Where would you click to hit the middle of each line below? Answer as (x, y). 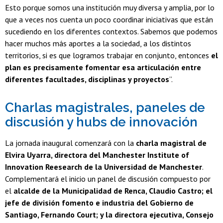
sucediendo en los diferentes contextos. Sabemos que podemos (111, 31)
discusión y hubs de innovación (101, 122)
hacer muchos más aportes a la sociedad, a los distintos (98, 43)
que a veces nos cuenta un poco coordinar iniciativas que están (109, 19)
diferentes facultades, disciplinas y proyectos (87, 79)
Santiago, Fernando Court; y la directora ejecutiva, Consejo (109, 214)
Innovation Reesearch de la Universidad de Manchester (104, 167)
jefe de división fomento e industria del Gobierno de (99, 202)
